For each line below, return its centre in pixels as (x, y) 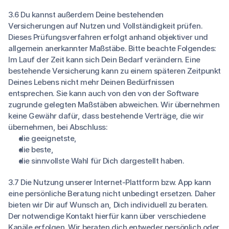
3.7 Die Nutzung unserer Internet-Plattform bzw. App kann (110, 182)
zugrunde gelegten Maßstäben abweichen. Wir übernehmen (114, 105)
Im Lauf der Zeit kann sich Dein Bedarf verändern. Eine (104, 60)
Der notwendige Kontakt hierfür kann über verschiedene (107, 216)
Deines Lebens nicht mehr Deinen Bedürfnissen (91, 82)
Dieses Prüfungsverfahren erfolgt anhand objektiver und (108, 37)
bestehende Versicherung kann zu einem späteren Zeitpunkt (114, 71)
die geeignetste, (48, 138)
